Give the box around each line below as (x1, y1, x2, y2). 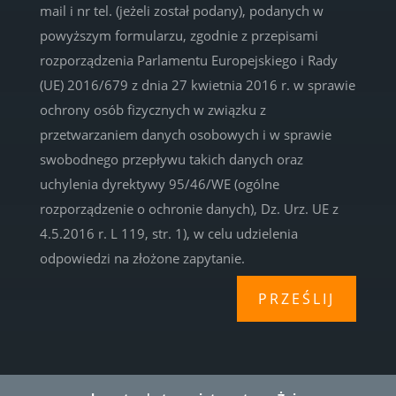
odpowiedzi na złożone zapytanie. (40, 249, 246, 268)
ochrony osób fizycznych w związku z (40, 101, 267, 119)
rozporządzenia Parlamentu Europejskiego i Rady (40, 51, 339, 70)
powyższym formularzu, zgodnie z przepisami (40, 27, 319, 45)
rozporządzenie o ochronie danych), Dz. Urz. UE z (40, 200, 339, 218)
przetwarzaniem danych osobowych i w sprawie (40, 126, 332, 144)
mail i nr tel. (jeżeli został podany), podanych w (40, 2, 324, 20)
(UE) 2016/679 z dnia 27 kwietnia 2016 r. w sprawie (40, 76, 356, 95)
